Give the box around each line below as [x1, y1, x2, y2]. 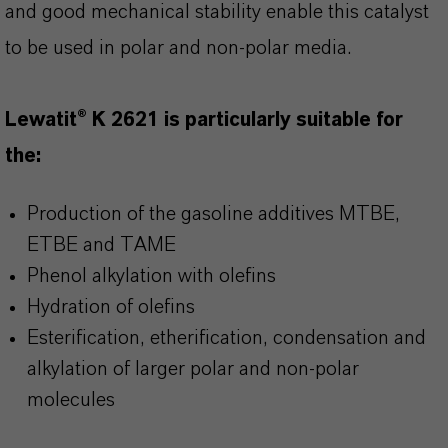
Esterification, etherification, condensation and [27, 328, 426, 348]
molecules [27, 390, 115, 410]
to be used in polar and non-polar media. [5, 38, 351, 58]
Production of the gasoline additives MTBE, [27, 204, 400, 224]
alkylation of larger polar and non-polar [27, 359, 359, 379]
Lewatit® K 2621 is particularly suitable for [5, 110, 403, 130]
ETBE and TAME [27, 235, 176, 255]
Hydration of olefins [27, 297, 195, 317]
